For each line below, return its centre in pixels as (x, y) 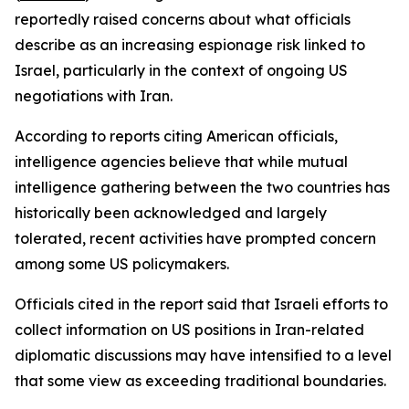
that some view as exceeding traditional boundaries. (200, 381)
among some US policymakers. (122, 264)
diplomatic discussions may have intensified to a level (203, 355)
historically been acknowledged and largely (171, 213)
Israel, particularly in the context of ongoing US (181, 70)
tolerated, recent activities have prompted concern (195, 238)
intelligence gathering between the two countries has (202, 187)
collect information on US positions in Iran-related (189, 330)
